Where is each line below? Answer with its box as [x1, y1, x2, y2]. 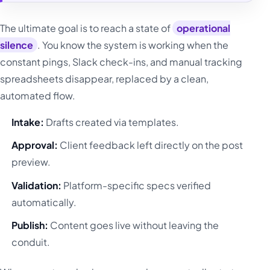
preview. [11, 155, 51, 169]
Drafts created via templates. [44, 115, 180, 128]
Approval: [11, 139, 58, 152]
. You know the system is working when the [37, 38, 229, 51]
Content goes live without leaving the [48, 219, 219, 232]
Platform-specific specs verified [61, 178, 212, 192]
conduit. [11, 236, 51, 249]
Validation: [11, 178, 62, 192]
